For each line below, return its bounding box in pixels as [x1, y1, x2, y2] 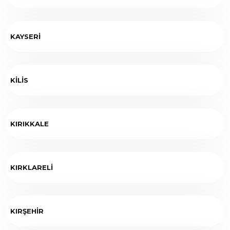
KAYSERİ [10, 32, 41, 41]
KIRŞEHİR [10, 206, 44, 215]
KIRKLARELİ [10, 163, 53, 171]
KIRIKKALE [10, 119, 49, 128]
